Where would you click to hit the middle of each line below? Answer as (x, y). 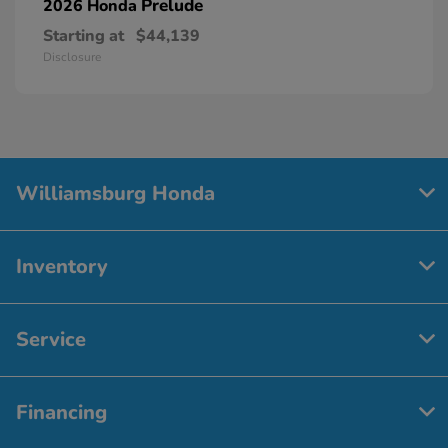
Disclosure (72, 56)
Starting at (83, 35)
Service (51, 339)
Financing (61, 412)
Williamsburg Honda (115, 193)
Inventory (62, 266)
